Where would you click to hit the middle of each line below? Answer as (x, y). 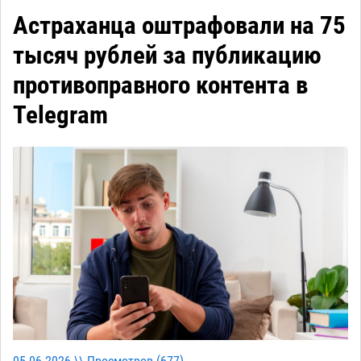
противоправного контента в (160, 85)
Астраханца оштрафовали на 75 (179, 26)
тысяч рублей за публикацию (167, 56)
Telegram (60, 115)
